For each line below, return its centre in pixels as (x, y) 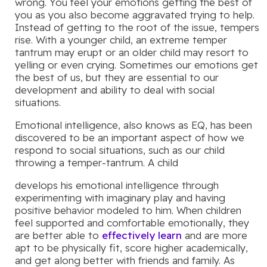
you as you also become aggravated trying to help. (135, 15)
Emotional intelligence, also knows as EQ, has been (133, 125)
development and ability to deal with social (115, 90)
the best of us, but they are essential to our (117, 77)
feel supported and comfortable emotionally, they (132, 223)
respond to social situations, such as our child (120, 150)
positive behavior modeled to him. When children (128, 210)
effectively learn (142, 235)
